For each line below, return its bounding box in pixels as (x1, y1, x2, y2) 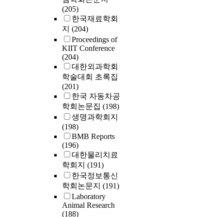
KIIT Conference (62, 44, 115, 53)
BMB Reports (72, 132, 115, 141)
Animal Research (62, 201, 115, 210)
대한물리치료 (72, 151, 118, 159)
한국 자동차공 (72, 92, 120, 101)
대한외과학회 (72, 62, 118, 71)
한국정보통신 (72, 171, 118, 180)
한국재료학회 (72, 15, 118, 23)
